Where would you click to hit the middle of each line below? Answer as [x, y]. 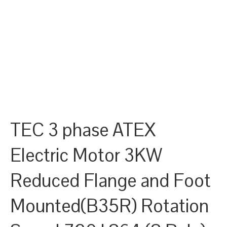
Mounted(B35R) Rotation [109, 206]
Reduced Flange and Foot [110, 181]
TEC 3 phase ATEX [83, 130]
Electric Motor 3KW [86, 156]
